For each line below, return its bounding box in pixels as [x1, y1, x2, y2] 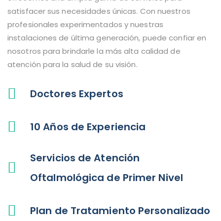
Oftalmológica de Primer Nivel [30, 170, 183, 184]
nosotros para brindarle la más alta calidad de [7, 45, 181, 56]
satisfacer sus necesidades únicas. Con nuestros [7, 5, 190, 16]
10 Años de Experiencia [30, 119, 146, 134]
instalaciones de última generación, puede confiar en [7, 32, 207, 43]
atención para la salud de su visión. [7, 59, 138, 70]
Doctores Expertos [30, 86, 123, 101]
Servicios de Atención [30, 150, 140, 165]
